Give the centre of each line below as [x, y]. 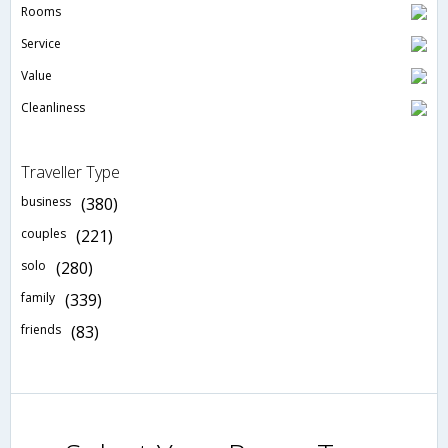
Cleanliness [53, 108]
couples [43, 234]
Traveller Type [70, 172]
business [46, 202]
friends [41, 330]
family [38, 298]
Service [41, 44]
